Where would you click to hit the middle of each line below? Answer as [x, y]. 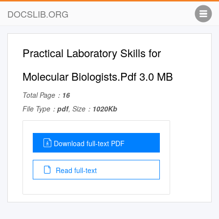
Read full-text [75, 170]
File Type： [40, 109]
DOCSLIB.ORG [38, 14]
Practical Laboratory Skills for [92, 53]
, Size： [80, 109]
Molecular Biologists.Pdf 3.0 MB [98, 76]
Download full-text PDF [89, 143]
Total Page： [42, 95]
